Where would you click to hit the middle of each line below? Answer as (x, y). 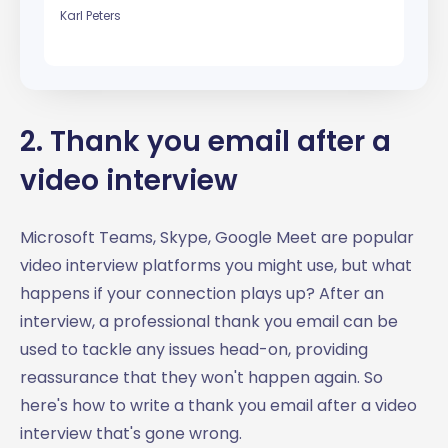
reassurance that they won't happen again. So (201, 377)
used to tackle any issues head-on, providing (194, 349)
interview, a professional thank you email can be (209, 321)
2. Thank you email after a (205, 141)
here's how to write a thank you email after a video (218, 405)
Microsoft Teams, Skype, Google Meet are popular (217, 237)
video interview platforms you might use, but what (216, 265)
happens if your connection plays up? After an (202, 293)
